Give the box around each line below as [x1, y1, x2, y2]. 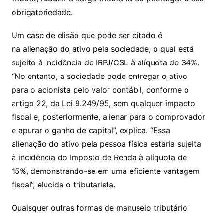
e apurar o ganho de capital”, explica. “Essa [11, 125, 170, 135]
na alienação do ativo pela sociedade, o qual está [11, 44, 194, 54]
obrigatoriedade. [11, 7, 73, 17]
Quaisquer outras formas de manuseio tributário [11, 202, 187, 213]
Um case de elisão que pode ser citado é [11, 30, 162, 40]
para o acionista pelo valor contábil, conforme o [11, 84, 189, 94]
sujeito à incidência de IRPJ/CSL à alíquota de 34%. [11, 57, 199, 67]
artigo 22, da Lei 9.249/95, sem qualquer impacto [11, 98, 195, 108]
